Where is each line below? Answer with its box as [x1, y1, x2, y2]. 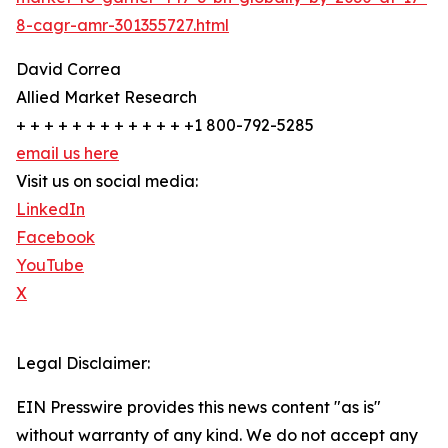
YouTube [16, 255, 84, 276]
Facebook [16, 227, 95, 248]
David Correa [16, 59, 121, 80]
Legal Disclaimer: [16, 353, 150, 374]
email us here [16, 143, 119, 164]
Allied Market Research [16, 87, 197, 108]
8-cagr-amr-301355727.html [16, 15, 229, 36]
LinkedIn [16, 199, 85, 220]
